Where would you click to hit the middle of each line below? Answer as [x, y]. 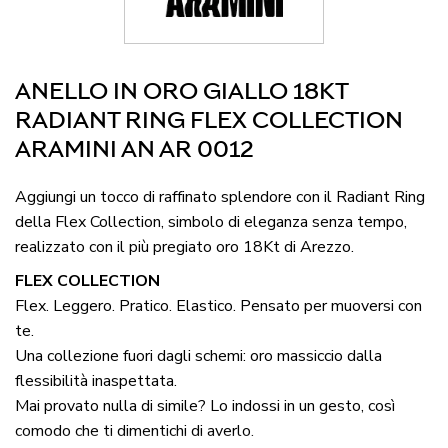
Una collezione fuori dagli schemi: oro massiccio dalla [198, 356]
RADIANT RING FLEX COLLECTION [209, 120]
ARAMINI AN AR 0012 [134, 149]
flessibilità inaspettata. [96, 381]
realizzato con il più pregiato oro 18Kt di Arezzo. [184, 246]
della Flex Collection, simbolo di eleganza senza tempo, [211, 221]
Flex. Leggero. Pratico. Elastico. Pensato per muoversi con [218, 306]
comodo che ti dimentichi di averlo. [134, 431]
